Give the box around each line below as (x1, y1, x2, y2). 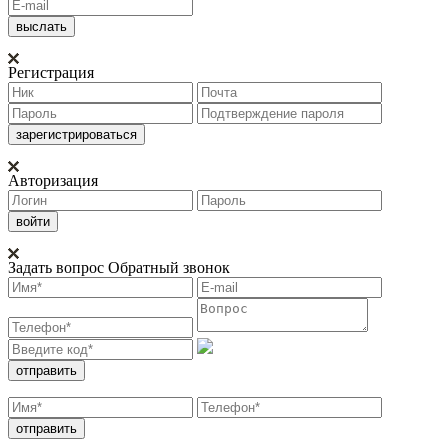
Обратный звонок (108, 258, 230, 276)
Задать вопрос (8, 258, 104, 276)
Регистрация (8, 63, 94, 81)
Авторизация (8, 171, 98, 189)
